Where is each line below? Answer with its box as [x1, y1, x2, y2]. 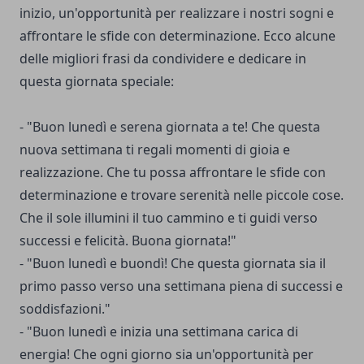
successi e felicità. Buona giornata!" [19, 232, 236, 250]
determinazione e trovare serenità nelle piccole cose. [19, 186, 344, 205]
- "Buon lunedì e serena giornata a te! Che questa [19, 118, 320, 136]
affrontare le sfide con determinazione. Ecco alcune [19, 27, 336, 45]
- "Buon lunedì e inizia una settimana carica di [19, 323, 298, 341]
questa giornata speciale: [19, 72, 174, 91]
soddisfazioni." [19, 300, 110, 318]
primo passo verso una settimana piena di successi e [19, 277, 343, 296]
